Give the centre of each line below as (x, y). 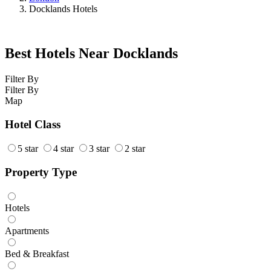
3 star (99, 149)
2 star (135, 149)
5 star (28, 149)
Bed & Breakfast (37, 253)
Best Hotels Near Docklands (91, 54)
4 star (64, 149)
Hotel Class (33, 124)
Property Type (41, 172)
